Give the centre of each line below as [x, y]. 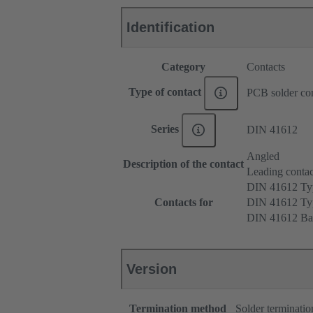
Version [152, 269]
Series [167, 129]
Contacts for [183, 203]
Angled [263, 156]
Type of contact [167, 92]
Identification [170, 28]
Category [183, 67]
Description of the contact [183, 164]
